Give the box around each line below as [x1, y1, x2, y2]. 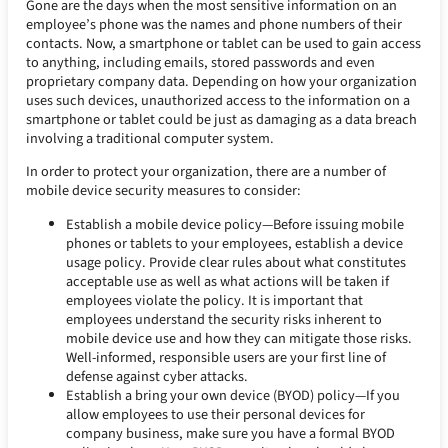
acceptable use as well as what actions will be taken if [66, 270, 390, 292]
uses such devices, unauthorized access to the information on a [26, 90, 411, 112]
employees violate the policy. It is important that [66, 289, 364, 311]
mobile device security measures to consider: [26, 180, 302, 202]
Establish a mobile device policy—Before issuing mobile [66, 213, 405, 235]
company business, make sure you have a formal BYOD [66, 422, 396, 444]
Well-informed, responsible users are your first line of [66, 346, 387, 368]
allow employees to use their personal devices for [66, 403, 366, 425]
